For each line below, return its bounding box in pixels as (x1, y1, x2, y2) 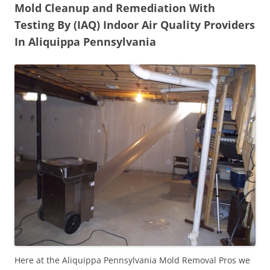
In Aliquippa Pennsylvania (14, 34, 156, 49)
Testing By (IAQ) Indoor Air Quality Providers (14, 17, 255, 32)
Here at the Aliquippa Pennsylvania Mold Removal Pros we (14, 254, 250, 266)
